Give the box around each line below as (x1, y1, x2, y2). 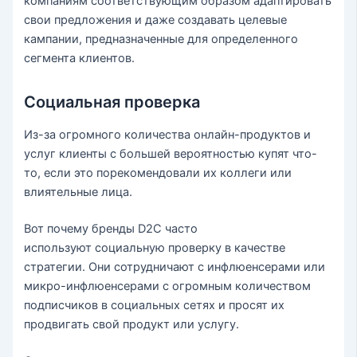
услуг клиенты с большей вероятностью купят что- (24, 147, 318, 162)
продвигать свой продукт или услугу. (24, 317, 240, 332)
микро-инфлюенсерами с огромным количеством (24, 279, 312, 294)
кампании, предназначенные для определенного (24, 32, 299, 47)
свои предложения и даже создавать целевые (24, 13, 288, 28)
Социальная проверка (24, 92, 201, 112)
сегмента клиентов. (24, 51, 135, 66)
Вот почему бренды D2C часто (24, 222, 198, 237)
